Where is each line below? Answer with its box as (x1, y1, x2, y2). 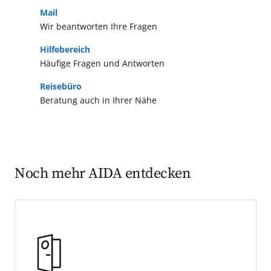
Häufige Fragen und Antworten (39, 57, 165, 70)
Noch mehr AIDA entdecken (14, 165, 191, 183)
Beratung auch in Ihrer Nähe (39, 94, 157, 106)
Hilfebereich (39, 44, 90, 56)
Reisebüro (39, 80, 82, 93)
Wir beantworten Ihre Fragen (39, 21, 157, 33)
